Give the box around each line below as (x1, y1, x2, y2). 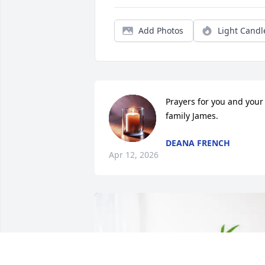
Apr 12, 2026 (109, 149, 159, 161)
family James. (166, 110, 218, 122)
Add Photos (138, 25, 183, 37)
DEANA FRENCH (166, 137, 230, 149)
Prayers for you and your (166, 96, 263, 108)
